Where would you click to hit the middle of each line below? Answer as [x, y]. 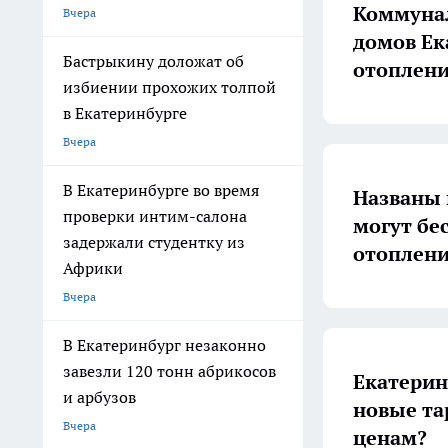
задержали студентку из [154, 242]
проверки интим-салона [155, 216]
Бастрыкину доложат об [153, 61]
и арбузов [99, 397]
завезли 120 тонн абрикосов [169, 371]
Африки [93, 268]
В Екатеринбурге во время [161, 190]
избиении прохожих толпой [169, 87]
